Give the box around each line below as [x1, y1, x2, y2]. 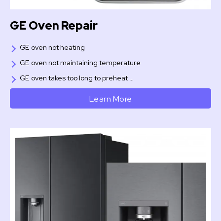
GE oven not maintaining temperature [20, 58, 141, 68]
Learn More [89, 93, 132, 104]
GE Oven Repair [10, 18, 98, 34]
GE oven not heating [20, 43, 85, 52]
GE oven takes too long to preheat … [20, 74, 134, 83]
